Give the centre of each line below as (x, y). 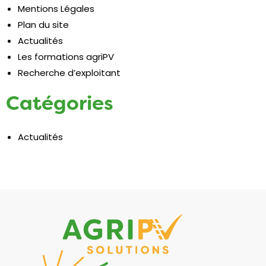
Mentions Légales (56, 9)
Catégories (60, 103)
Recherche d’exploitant (69, 73)
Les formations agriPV (66, 57)
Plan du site (43, 25)
